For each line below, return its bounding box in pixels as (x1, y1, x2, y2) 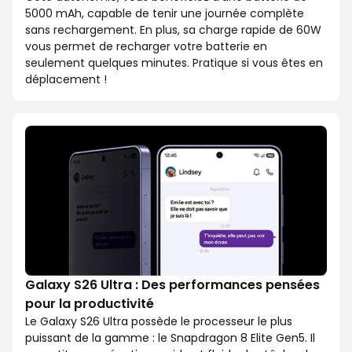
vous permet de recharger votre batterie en (25, 38, 267, 54)
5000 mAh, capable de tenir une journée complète (25, 5, 304, 21)
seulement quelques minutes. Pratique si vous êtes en (25, 54, 323, 71)
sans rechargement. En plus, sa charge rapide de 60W (25, 21, 321, 38)
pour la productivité (25, 295, 154, 313)
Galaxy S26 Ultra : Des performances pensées (25, 276, 320, 295)
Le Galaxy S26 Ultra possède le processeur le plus (25, 313, 292, 330)
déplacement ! (25, 71, 107, 87)
